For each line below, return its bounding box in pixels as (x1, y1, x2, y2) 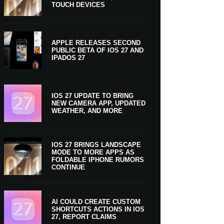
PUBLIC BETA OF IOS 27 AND (51, 46, 143, 54)
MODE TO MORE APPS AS (51, 148, 134, 156)
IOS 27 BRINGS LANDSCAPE (51, 141, 141, 149)
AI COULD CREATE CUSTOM (51, 197, 140, 205)
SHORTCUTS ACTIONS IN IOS (51, 205, 144, 213)
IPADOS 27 (51, 53, 85, 61)
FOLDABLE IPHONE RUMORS (51, 156, 144, 164)
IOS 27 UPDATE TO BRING (51, 91, 133, 99)
